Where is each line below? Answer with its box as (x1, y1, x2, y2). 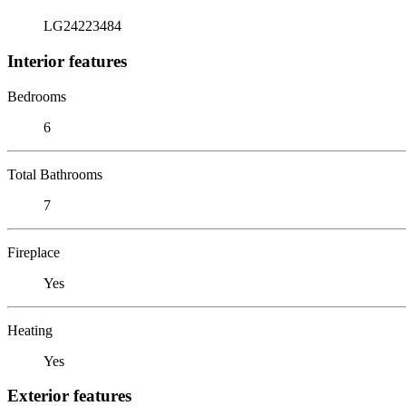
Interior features (7, 51, 127, 71)
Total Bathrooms (7, 166, 102, 182)
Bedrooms (7, 88, 66, 104)
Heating (7, 322, 53, 338)
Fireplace (7, 244, 60, 260)
